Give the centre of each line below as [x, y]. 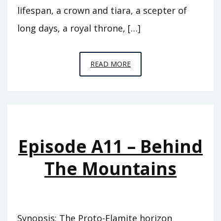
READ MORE [110, 64]
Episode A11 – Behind [110, 147]
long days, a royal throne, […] [79, 28]
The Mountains [110, 169]
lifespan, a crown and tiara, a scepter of [102, 11]
